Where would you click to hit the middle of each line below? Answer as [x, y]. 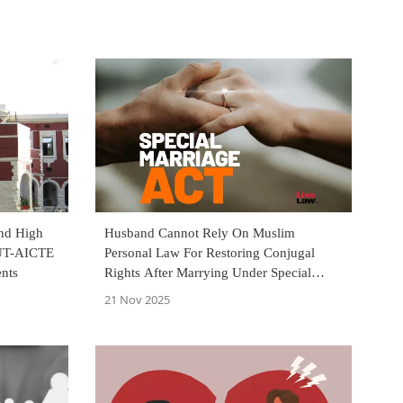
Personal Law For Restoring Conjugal [210, 253]
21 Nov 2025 [137, 300]
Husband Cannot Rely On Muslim [200, 233]
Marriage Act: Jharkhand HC [185, 293]
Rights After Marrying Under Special [208, 273]
